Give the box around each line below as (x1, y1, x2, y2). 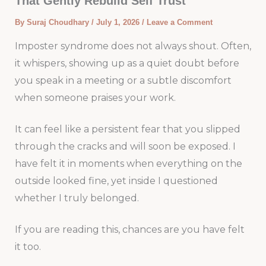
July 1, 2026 (96, 18, 142, 27)
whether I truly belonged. (14, 192, 139, 204)
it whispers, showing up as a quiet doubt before (14, 58, 239, 69)
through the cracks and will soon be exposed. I (14, 140, 236, 152)
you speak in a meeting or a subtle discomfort (14, 75, 232, 87)
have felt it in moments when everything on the (14, 157, 242, 169)
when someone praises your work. (14, 92, 176, 104)
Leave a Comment (146, 18, 213, 27)
